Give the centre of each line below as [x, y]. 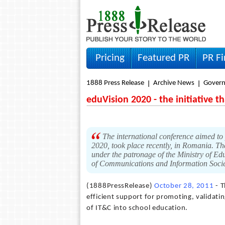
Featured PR [163, 58]
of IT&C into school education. [137, 208]
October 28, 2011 [184, 186]
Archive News [174, 83]
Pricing [110, 58]
